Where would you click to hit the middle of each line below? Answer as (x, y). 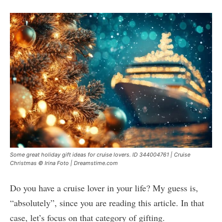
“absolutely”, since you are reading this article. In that (107, 203)
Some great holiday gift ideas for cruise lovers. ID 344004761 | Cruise (100, 155)
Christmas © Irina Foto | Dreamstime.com (64, 163)
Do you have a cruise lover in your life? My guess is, (104, 188)
